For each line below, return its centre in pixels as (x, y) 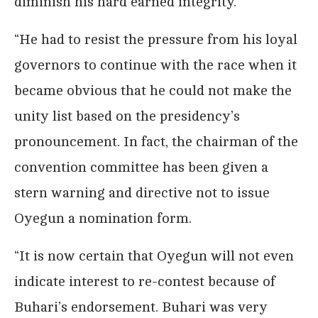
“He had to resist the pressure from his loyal (156, 39)
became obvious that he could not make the (153, 90)
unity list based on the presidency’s (127, 116)
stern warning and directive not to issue (142, 192)
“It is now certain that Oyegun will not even (154, 256)
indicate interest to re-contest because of (145, 281)
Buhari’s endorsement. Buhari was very (141, 307)
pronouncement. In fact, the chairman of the (156, 141)
